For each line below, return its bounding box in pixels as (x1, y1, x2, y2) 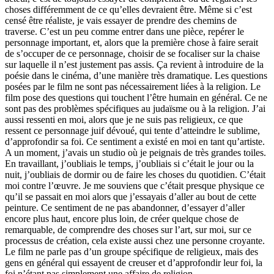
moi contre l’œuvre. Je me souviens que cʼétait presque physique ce (5, 180, 264, 191)
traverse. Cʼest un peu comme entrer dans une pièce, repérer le (5, 26, 244, 37)
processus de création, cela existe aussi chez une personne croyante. (5, 235, 265, 246)
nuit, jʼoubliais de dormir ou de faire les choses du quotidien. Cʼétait (5, 169, 265, 180)
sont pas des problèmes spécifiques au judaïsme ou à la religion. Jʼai (5, 103, 265, 114)
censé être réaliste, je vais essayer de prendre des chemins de (5, 15, 237, 26)
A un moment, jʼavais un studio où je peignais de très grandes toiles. (5, 147, 266, 158)
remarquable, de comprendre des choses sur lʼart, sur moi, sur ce (5, 224, 251, 235)
